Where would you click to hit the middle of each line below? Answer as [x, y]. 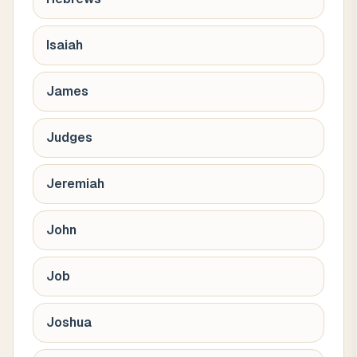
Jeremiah [75, 184]
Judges [69, 137]
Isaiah [65, 45]
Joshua [69, 322]
